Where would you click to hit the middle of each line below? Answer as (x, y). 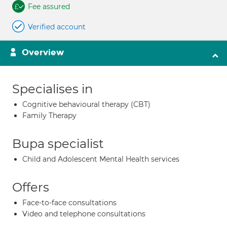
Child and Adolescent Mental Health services (101, 159)
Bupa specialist (58, 144)
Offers (31, 187)
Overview (43, 52)
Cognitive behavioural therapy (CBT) (86, 104)
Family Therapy (49, 116)
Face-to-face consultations (69, 203)
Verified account (57, 27)
